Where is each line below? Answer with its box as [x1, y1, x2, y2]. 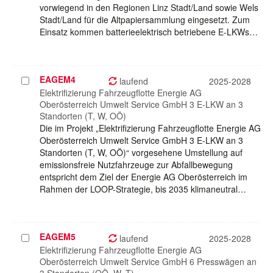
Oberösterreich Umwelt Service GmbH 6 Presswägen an [40, 255, 257, 268]
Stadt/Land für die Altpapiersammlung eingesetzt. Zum [40, 13, 250, 26]
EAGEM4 [40, 73, 76, 86]
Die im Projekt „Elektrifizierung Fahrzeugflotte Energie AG [40, 122, 261, 135]
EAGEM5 [40, 230, 76, 243]
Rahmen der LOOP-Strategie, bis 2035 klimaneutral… [40, 183, 246, 196]
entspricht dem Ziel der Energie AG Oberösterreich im [40, 171, 247, 183]
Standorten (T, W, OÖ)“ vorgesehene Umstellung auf [40, 146, 243, 159]
